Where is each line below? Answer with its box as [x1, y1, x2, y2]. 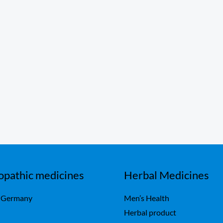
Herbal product [124, 208, 176, 218]
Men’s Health [124, 193, 169, 203]
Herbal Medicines [124, 168, 209, 182]
